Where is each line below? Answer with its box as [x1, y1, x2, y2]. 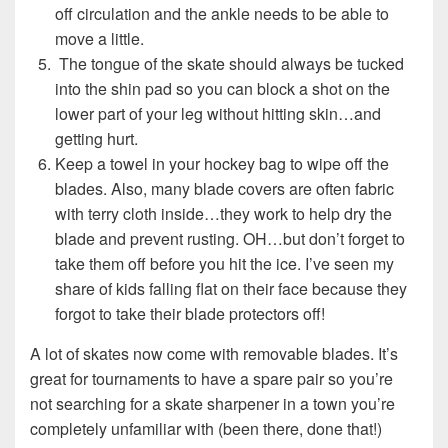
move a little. [55, 27, 144, 51]
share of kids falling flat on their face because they [55, 277, 407, 301]
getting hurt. [55, 127, 138, 151]
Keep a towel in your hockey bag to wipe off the [55, 152, 389, 176]
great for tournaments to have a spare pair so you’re [30, 367, 393, 391]
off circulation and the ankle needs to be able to [55, 2, 389, 26]
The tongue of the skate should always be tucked [55, 52, 404, 76]
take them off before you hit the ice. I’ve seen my [55, 252, 394, 276]
